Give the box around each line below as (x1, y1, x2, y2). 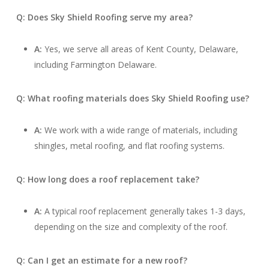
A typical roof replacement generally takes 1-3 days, (41, 205, 246, 217)
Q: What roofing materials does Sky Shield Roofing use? (16, 92, 249, 104)
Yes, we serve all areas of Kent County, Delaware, (41, 43, 238, 55)
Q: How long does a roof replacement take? (16, 174, 199, 185)
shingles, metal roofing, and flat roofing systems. (34, 140, 225, 151)
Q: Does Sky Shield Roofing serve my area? (16, 11, 193, 23)
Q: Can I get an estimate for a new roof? (16, 255, 187, 266)
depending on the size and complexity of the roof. (34, 221, 228, 232)
